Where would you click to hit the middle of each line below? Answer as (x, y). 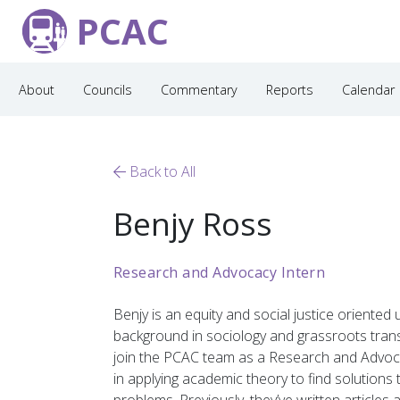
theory (269, 379)
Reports (290, 89)
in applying (148, 379)
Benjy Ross (193, 223)
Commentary (199, 89)
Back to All (161, 171)
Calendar (368, 89)
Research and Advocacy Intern (220, 272)
